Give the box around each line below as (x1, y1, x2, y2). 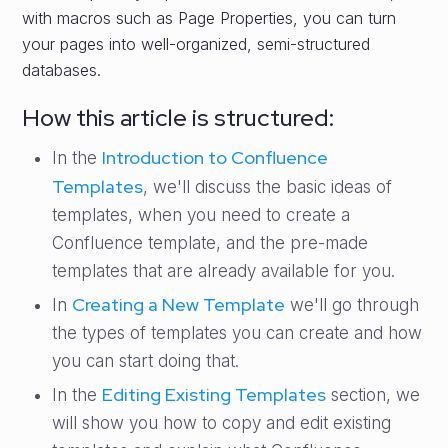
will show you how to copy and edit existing (52, 413, 392, 433)
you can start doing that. (52, 351, 240, 371)
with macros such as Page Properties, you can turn (22, 8, 397, 28)
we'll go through (290, 295, 420, 315)
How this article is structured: (22, 102, 335, 133)
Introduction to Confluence (102, 146, 329, 169)
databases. (22, 60, 102, 80)
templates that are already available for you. (52, 261, 396, 281)
